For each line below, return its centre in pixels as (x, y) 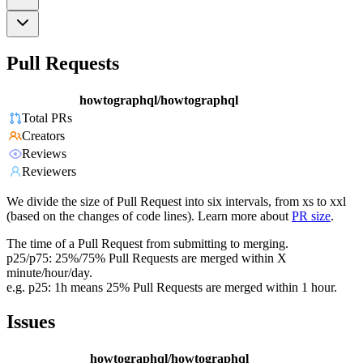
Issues (31, 322)
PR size (311, 216)
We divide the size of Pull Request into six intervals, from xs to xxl (176, 202)
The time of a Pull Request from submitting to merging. (147, 244)
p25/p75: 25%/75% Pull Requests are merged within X (147, 258)
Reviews (44, 154)
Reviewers (49, 172)
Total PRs (47, 118)
